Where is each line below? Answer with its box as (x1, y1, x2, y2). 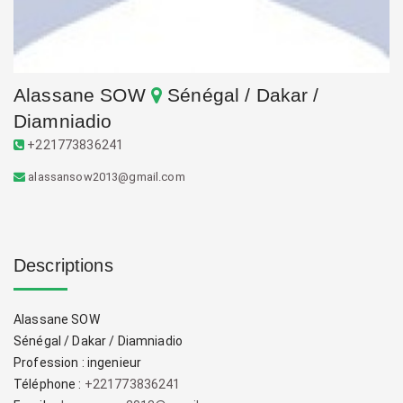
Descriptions (13, 255, 113, 275)
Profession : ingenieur (13, 355, 142, 370)
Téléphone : (13, 377, 85, 391)
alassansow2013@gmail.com (28, 170, 185, 184)
